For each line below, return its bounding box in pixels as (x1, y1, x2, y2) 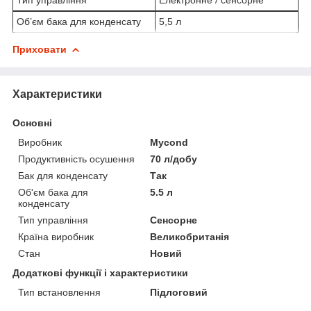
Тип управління (18, 214, 88, 226)
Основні (12, 117, 52, 128)
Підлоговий (150, 286, 208, 298)
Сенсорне (150, 214, 198, 226)
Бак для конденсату (18, 169, 108, 181)
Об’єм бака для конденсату (17, 15, 141, 27)
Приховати (12, 43, 67, 55)
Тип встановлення (18, 286, 101, 298)
